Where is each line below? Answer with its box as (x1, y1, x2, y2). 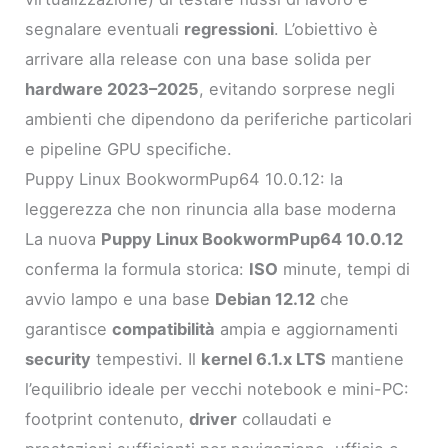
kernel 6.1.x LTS (201, 348, 327, 369)
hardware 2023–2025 (25, 78, 200, 99)
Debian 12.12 (215, 288, 316, 309)
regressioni (184, 18, 275, 39)
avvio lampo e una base (25, 288, 216, 309)
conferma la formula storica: (25, 258, 250, 279)
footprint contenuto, (25, 408, 190, 429)
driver (189, 408, 238, 429)
